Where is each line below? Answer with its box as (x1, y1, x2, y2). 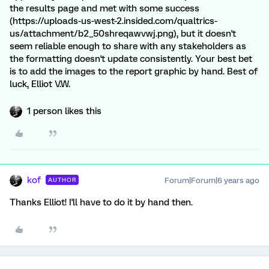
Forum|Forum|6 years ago (165, 176, 259, 185)
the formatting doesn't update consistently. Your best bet (10, 53, 252, 64)
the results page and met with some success (10, 3, 199, 14)
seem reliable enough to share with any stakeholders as (10, 41, 246, 52)
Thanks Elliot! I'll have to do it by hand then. (10, 197, 193, 208)
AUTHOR (48, 177, 76, 183)
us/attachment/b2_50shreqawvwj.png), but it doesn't (10, 28, 236, 39)
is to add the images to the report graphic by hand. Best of (10, 66, 258, 77)
